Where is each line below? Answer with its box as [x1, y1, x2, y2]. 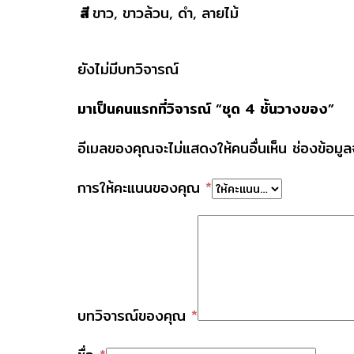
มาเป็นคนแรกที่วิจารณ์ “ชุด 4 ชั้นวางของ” [77, 97, 334, 121]
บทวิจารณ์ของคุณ [77, 304, 191, 328]
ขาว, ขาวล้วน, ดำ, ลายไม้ [92, 2, 239, 25]
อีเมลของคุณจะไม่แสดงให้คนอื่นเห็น [77, 137, 287, 160]
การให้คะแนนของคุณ [77, 176, 205, 200]
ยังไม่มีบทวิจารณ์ [77, 58, 179, 81]
